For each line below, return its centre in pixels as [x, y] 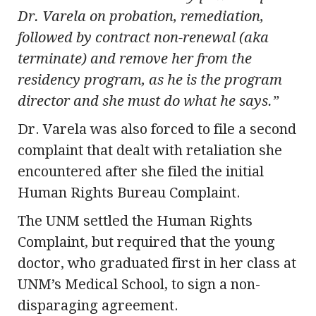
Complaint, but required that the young [146, 242]
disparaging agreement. [98, 306]
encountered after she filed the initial [141, 172]
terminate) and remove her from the [135, 59]
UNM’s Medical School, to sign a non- [139, 285]
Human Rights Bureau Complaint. [129, 193]
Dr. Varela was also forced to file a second [157, 129]
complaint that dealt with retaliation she [150, 151]
